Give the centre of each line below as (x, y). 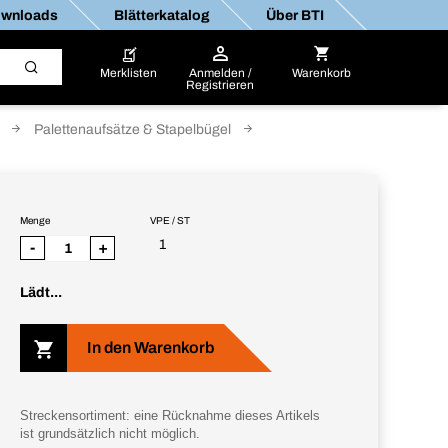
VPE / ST (170, 220)
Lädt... (41, 292)
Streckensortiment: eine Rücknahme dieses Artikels (170, 415)
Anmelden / (220, 73)
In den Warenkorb (150, 347)
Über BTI (294, 15)
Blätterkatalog (161, 15)
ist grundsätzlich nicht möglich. (110, 433)
